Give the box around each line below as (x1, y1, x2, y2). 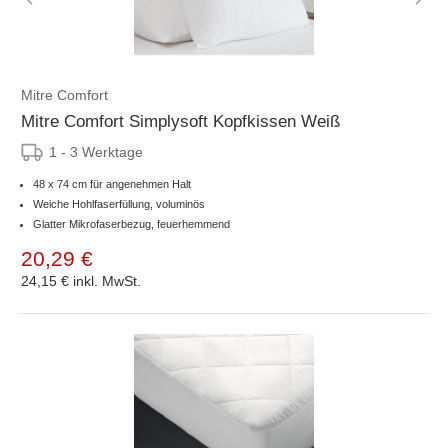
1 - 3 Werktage (49, 143, 143, 160)
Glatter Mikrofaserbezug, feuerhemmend (33, 217, 230, 230)
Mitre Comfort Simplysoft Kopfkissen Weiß (21, 111, 340, 131)
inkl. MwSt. (73, 272, 141, 289)
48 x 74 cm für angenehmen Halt (33, 177, 191, 190)
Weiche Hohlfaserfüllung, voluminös (33, 197, 205, 210)
